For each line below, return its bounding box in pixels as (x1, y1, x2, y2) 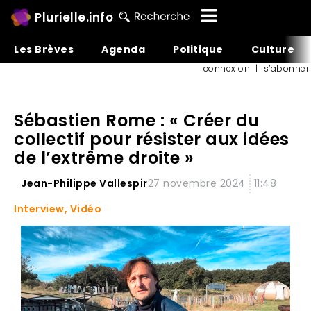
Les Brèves (14, 42, 74, 56)
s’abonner (263, 62, 309, 74)
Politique (173, 42, 224, 56)
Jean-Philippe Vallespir (21, 176, 148, 190)
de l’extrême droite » (14, 146, 194, 169)
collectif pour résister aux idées (14, 128, 289, 151)
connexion (203, 62, 250, 74)
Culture (251, 42, 294, 56)
